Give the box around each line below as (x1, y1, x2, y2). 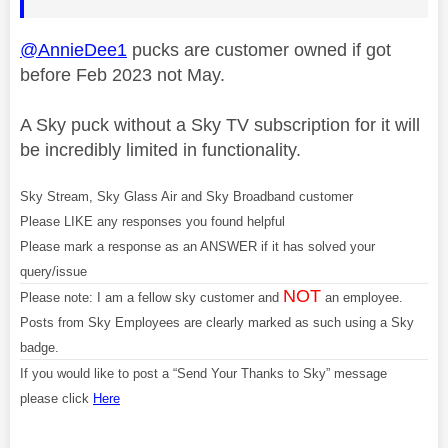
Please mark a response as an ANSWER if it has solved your (20, 239, 375, 255)
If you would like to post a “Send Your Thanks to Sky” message (20, 366, 387, 382)
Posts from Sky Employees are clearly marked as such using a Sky (20, 315, 414, 331)
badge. (20, 340, 59, 356)
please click (20, 391, 93, 407)
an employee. (321, 290, 403, 306)
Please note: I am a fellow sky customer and (20, 290, 283, 306)
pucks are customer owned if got (127, 40, 391, 61)
